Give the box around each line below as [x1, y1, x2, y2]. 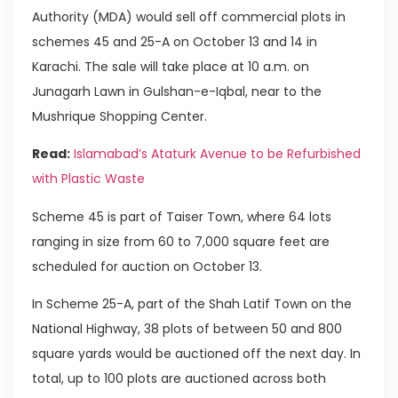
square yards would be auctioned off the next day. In [32, 344, 361, 362]
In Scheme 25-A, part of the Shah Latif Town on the [32, 294, 352, 313]
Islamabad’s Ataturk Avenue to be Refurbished [74, 145, 361, 163]
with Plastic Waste [32, 170, 145, 188]
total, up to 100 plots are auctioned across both [32, 369, 326, 387]
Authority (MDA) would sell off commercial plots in [32, 7, 346, 26]
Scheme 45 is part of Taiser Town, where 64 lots [32, 207, 331, 226]
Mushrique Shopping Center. [32, 107, 207, 125]
